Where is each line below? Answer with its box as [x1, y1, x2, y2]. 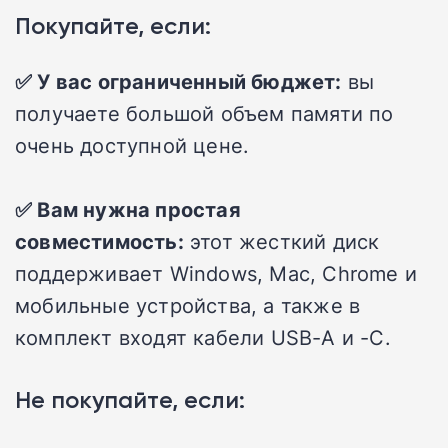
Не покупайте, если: [15, 385, 245, 415]
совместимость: [15, 227, 184, 256]
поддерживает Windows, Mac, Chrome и [15, 259, 417, 288]
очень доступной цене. [15, 131, 250, 160]
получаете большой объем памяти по [15, 99, 394, 128]
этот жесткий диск [190, 227, 380, 256]
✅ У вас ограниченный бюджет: [15, 67, 342, 96]
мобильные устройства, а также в [15, 291, 361, 320]
